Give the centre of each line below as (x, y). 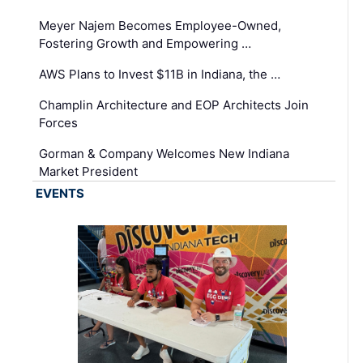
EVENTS (60, 193)
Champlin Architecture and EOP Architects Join (174, 105)
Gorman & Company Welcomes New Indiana (164, 153)
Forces (58, 122)
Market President (88, 171)
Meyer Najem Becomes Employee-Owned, (160, 25)
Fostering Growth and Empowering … (145, 43)
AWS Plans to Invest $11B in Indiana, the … (160, 74)
